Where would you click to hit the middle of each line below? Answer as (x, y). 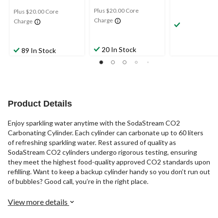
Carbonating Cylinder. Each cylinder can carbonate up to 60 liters (106, 132)
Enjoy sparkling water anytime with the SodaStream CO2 (94, 123)
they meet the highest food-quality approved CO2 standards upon (109, 162)
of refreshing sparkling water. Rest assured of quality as (92, 142)
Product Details (40, 103)
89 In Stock (39, 50)
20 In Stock (119, 49)
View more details (38, 201)
